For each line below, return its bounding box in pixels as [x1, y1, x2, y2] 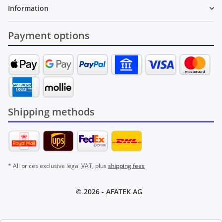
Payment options [8, 29, 90, 43]
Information [8, 3, 49, 13]
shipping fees [108, 162, 145, 170]
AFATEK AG [106, 187, 142, 197]
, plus [92, 162, 108, 170]
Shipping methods [8, 105, 95, 119]
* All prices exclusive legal [8, 162, 81, 170]
